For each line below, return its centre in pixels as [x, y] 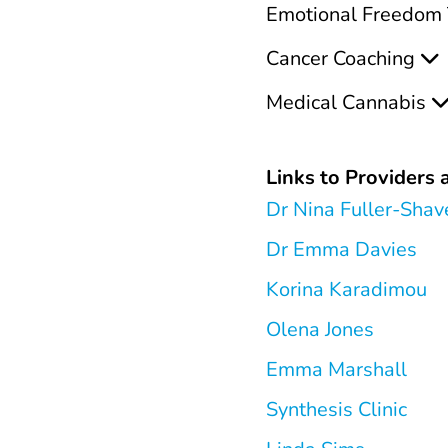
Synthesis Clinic [336, 409]
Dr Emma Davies [341, 249]
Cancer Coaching [340, 58]
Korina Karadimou [346, 289]
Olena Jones [320, 329]
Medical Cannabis [346, 102]
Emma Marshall [336, 369]
